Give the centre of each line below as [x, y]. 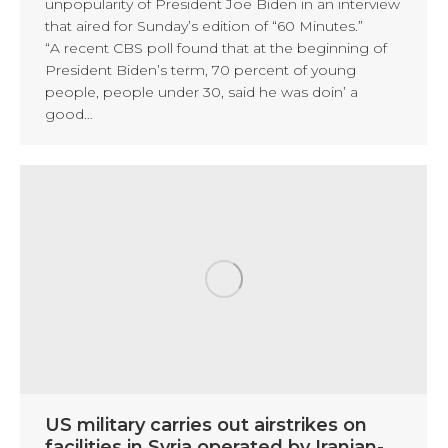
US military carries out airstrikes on [206, 425]
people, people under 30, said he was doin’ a [201, 91]
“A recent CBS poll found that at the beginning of [216, 47]
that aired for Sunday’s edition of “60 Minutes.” [204, 25]
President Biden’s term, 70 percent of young [200, 69]
